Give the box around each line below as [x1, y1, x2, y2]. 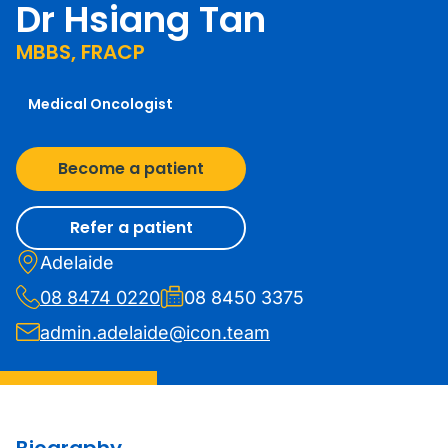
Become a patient [58, 157, 204, 180]
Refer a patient [69, 216, 193, 239]
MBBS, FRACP [16, 38, 145, 66]
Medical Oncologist [28, 94, 173, 114]
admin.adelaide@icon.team [40, 322, 270, 343]
